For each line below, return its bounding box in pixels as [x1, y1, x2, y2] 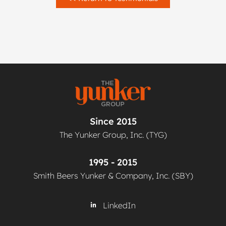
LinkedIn [102, 200, 136, 210]
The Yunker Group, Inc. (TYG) [59, 129, 167, 140]
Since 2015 [89, 115, 137, 127]
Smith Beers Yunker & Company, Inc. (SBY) [33, 171, 193, 181]
